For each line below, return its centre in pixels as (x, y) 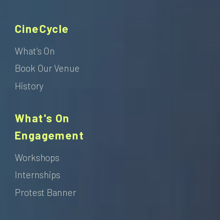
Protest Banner (45, 192)
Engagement (49, 135)
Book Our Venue (47, 68)
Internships (38, 175)
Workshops (37, 157)
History (29, 85)
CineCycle (42, 28)
